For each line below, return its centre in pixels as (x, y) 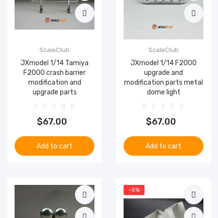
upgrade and (163, 73)
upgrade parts (54, 92)
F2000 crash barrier (54, 73)
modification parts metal (163, 82)
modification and (54, 82)
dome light (163, 92)
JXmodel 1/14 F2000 (163, 63)
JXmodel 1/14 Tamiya (54, 63)
